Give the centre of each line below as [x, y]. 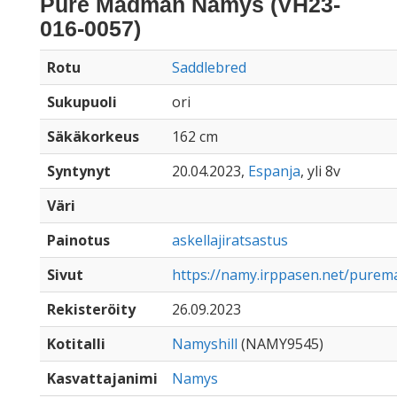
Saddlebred [209, 67]
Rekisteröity [91, 309]
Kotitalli [76, 344]
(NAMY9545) [280, 344]
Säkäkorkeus [93, 136]
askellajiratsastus [230, 240]
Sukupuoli [82, 102]
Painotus [78, 240]
